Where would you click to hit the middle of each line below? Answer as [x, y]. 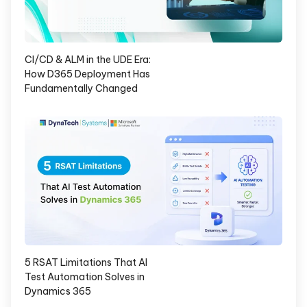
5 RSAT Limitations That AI [86, 263]
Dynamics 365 [58, 292]
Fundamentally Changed [81, 89]
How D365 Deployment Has [87, 74]
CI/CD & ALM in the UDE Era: [88, 60]
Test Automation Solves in [85, 277]
